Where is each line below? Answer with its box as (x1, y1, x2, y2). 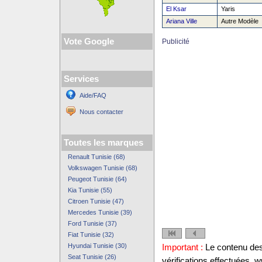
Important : (161, 243, 203, 252)
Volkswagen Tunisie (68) (67, 164, 137, 171)
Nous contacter (79, 108, 123, 115)
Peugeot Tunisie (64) (67, 175, 127, 182)
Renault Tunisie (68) (67, 153, 125, 160)
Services (63, 74, 99, 84)
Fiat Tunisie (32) (67, 231, 114, 238)
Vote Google (63, 37, 114, 46)
